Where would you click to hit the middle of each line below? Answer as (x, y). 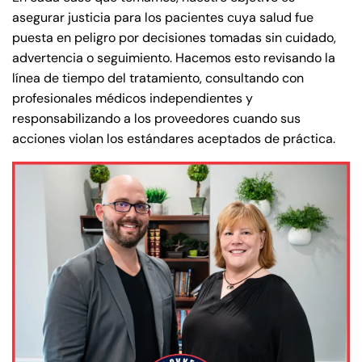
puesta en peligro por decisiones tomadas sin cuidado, (174, 38)
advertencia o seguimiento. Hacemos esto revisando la (174, 58)
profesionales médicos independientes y (133, 98)
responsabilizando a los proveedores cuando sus (156, 118)
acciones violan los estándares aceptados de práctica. (174, 139)
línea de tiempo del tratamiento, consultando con (158, 78)
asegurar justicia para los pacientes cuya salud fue (163, 17)
